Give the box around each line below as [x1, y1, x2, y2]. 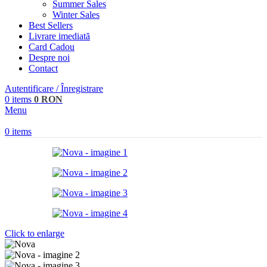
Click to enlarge [5, 228, 64, 238]
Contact [29, 63, 58, 73]
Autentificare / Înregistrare [5, 83, 103, 94]
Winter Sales [52, 9, 100, 20]
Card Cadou [29, 41, 74, 52]
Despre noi [29, 52, 70, 63]
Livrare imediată [29, 30, 90, 41]
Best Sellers [29, 20, 73, 30]
